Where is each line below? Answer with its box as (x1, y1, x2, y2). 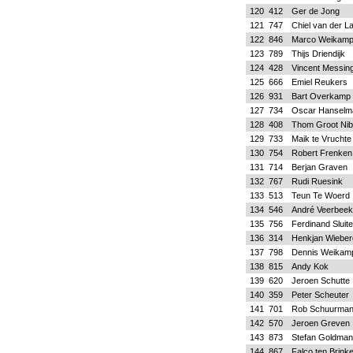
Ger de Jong (291, 6, 340, 16)
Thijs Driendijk (291, 49, 345, 58)
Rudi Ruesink (291, 176, 343, 186)
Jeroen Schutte (291, 276, 350, 285)
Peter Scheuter (291, 290, 349, 299)
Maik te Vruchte (291, 134, 351, 143)
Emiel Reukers (291, 77, 347, 87)
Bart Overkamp (291, 91, 351, 101)
